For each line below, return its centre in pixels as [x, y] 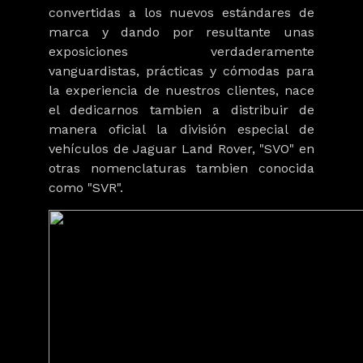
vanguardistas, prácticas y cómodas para [181, 71]
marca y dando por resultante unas [181, 32]
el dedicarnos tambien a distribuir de [181, 110]
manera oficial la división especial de [181, 130]
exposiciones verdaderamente [181, 52]
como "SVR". [86, 188]
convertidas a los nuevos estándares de [181, 13]
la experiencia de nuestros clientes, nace [181, 91]
